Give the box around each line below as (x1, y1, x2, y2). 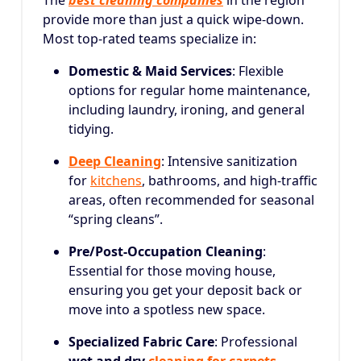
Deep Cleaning (68, 152, 161, 170)
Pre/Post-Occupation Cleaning (68, 243, 263, 260)
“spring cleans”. (68, 210, 163, 228)
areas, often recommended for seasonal (68, 191, 314, 209)
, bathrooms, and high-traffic (142, 172, 317, 189)
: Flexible (232, 62, 284, 80)
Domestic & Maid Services (68, 62, 232, 80)
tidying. (68, 120, 114, 138)
